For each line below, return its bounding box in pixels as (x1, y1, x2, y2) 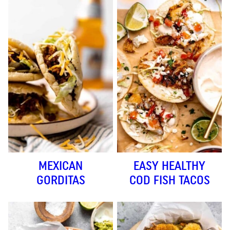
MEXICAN (39, 158, 83, 173)
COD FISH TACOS (129, 172, 210, 187)
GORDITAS (36, 172, 85, 187)
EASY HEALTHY (133, 158, 205, 173)
